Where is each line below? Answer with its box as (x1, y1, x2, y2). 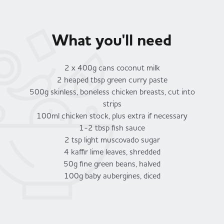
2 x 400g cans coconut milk (64, 62, 160, 72)
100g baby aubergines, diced (63, 170, 160, 180)
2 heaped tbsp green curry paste (56, 74, 167, 84)
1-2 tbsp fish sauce (79, 122, 145, 132)
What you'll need (52, 29, 172, 51)
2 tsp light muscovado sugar (64, 134, 160, 144)
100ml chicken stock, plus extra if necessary (36, 110, 187, 120)
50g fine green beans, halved (63, 158, 160, 168)
